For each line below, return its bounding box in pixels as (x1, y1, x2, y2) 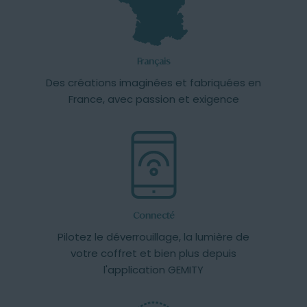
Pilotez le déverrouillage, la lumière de (58, 230, 249, 245)
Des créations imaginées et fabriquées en (46, 75, 261, 90)
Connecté (132, 210, 175, 221)
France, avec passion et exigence (68, 92, 239, 107)
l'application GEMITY (103, 262, 204, 278)
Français (136, 56, 171, 67)
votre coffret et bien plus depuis (71, 246, 236, 261)
